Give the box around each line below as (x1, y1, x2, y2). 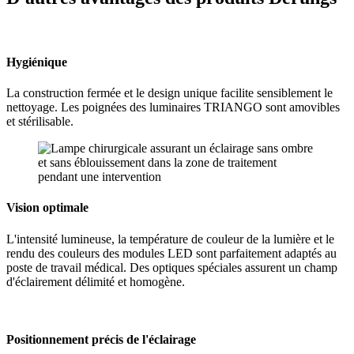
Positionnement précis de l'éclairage (6, 333, 196, 347)
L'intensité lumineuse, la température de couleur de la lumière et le (6, 232, 334, 246)
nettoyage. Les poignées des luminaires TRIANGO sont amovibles (6, 100, 340, 115)
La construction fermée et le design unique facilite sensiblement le (6, 86, 333, 100)
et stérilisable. (6, 115, 73, 129)
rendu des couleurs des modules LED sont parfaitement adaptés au (6, 246, 337, 260)
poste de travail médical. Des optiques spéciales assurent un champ (6, 260, 337, 274)
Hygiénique (6, 55, 67, 69)
